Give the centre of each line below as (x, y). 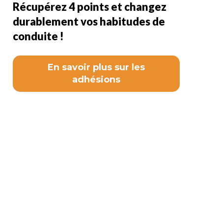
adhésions (96, 79)
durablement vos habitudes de (89, 21)
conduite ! (38, 36)
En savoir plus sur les (96, 67)
